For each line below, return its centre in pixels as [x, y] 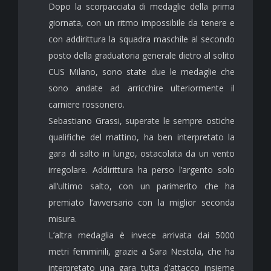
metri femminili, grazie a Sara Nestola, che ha [142, 251]
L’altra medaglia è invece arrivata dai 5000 [142, 235]
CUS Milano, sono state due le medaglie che [142, 71]
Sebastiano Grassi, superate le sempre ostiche [142, 120]
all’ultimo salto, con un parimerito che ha [142, 186]
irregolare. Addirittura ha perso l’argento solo [142, 169]
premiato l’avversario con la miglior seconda [142, 202]
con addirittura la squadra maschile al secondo [142, 39]
